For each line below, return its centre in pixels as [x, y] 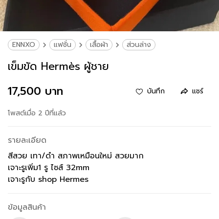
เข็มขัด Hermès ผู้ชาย [58, 66]
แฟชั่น [63, 45]
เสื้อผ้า [99, 45]
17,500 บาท [35, 91]
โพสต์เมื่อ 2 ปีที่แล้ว [37, 113]
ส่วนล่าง [139, 45]
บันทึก [156, 91]
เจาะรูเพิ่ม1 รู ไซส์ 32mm [49, 168]
